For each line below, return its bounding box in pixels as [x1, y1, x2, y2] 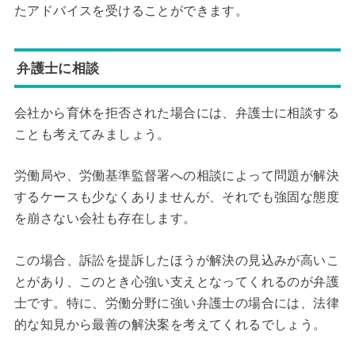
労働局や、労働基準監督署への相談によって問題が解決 [13, 169, 339, 183]
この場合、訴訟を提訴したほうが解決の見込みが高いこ [13, 253, 339, 267]
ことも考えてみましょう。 [13, 127, 170, 141]
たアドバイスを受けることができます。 [13, 3, 249, 17]
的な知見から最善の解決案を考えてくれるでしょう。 [13, 317, 326, 331]
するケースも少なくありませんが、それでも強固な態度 [13, 190, 339, 204]
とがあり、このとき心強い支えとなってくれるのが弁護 [13, 274, 339, 288]
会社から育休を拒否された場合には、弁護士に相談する [13, 105, 339, 120]
